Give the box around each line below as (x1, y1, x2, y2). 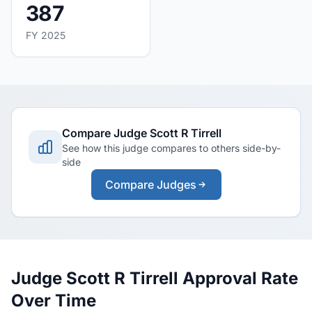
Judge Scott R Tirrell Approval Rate (11, 268, 298, 288)
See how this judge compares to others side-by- (62, 142, 281, 154)
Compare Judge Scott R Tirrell (62, 126, 221, 140)
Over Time (11, 290, 96, 311)
